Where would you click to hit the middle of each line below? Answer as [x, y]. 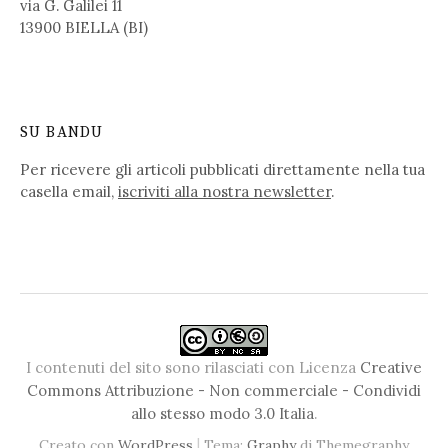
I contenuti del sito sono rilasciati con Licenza [193, 368]
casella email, [69, 192]
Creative [391, 368]
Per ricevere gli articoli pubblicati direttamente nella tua [222, 170]
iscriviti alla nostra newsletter [224, 192]
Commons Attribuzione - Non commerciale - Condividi [224, 391]
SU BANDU [62, 133]
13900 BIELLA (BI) [84, 27]
